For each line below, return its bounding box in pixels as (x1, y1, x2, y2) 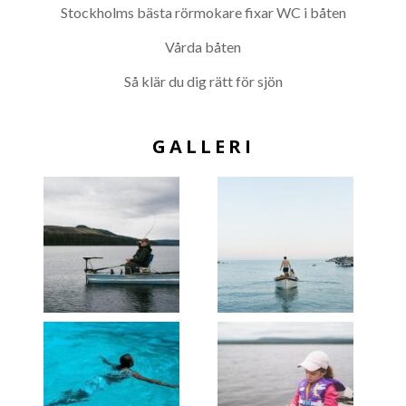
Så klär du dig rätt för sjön (123, 72, 283, 90)
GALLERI (151, 133, 255, 159)
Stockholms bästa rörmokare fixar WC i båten (60, 3, 346, 21)
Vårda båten (165, 37, 241, 55)
